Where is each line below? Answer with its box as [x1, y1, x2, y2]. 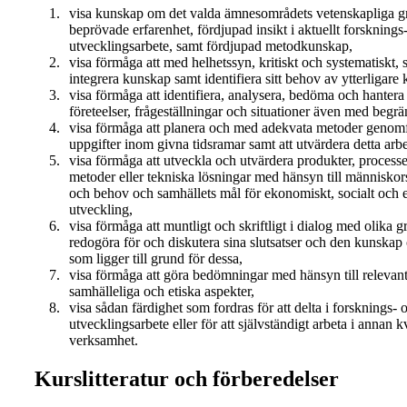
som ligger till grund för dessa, [69, 251, 243, 267]
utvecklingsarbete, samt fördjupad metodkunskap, [69, 38, 352, 55]
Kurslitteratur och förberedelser [35, 367, 339, 392]
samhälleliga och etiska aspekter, [69, 283, 254, 300]
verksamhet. [69, 333, 138, 349]
